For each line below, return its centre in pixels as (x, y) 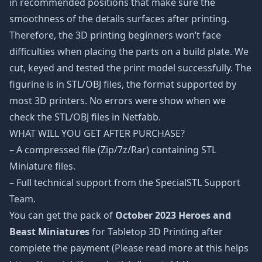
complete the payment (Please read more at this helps (129, 248)
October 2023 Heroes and (173, 215)
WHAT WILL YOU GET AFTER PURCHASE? (97, 133)
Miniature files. (42, 166)
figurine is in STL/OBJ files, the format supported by (123, 84)
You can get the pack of (62, 215)
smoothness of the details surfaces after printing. (119, 19)
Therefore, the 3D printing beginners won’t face (115, 35)
